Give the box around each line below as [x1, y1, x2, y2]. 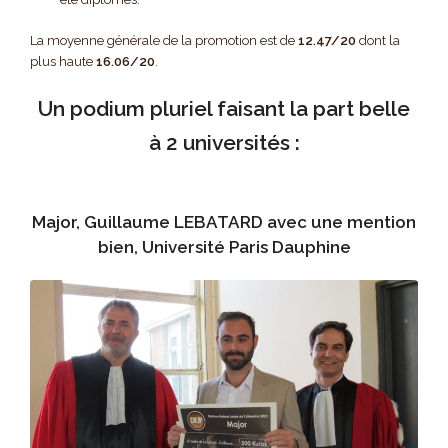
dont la [359, 32, 400, 48]
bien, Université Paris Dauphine [97, 236, 351, 257]
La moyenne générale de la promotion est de [30, 32, 298, 48]
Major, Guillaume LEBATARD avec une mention [32, 211, 416, 232]
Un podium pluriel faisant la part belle [38, 95, 410, 121]
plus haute [30, 53, 96, 69]
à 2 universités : [148, 129, 300, 155]
